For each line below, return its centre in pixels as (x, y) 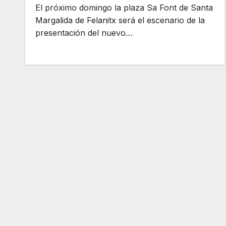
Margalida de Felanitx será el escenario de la (120, 20)
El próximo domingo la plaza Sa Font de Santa (124, 8)
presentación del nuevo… (84, 33)
